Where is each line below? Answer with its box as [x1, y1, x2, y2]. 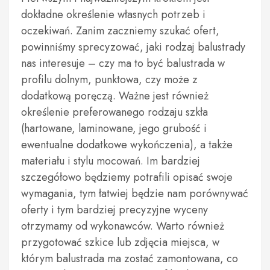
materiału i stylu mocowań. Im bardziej [21, 153, 200, 169]
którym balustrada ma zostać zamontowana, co [21, 251, 238, 266]
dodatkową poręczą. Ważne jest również [21, 88, 209, 104]
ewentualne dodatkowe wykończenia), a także [21, 137, 233, 152]
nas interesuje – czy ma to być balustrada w [21, 55, 225, 71]
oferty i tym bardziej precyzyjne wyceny [21, 202, 208, 218]
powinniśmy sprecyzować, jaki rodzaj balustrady [21, 39, 245, 55]
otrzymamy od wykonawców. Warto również [21, 218, 224, 234]
